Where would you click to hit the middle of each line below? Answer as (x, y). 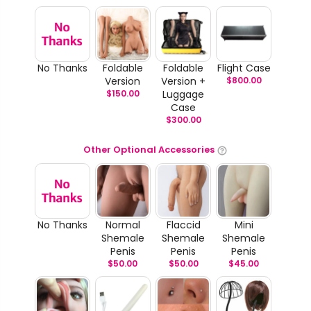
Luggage (183, 94)
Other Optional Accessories (149, 150)
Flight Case (244, 68)
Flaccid (183, 225)
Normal (123, 225)
